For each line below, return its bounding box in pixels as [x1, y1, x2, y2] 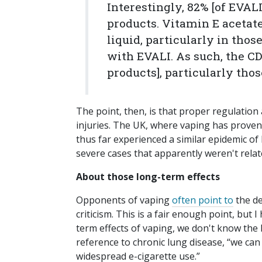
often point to [172, 194, 233, 207]
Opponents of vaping [76, 194, 172, 207]
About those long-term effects [76, 170, 220, 184]
